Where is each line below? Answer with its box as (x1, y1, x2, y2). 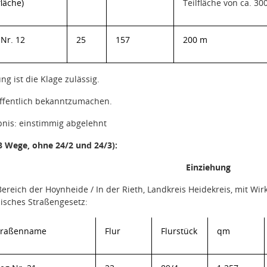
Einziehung (185, 162, 231, 173)
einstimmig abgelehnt (19, 117, 107, 129)
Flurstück (161, 225, 197, 237)
